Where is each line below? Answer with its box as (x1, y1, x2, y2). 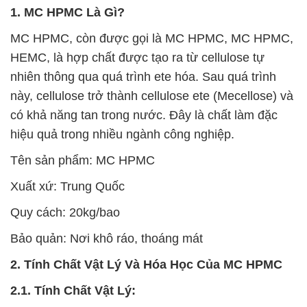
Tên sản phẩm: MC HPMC (10, 153, 155, 167)
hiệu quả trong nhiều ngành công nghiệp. (10, 127, 234, 141)
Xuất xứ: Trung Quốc (10, 179, 125, 193)
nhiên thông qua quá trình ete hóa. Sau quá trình (10, 69, 276, 84)
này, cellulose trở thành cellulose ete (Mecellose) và (10, 88, 293, 103)
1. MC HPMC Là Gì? (10, 5, 125, 19)
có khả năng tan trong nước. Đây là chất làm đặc (10, 108, 278, 122)
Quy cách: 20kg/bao (10, 205, 120, 219)
